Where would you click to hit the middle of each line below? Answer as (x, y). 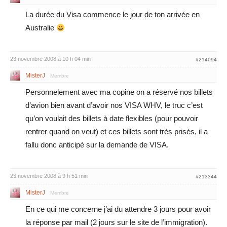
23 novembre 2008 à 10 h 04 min (50, 59)
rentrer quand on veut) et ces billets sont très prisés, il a (117, 131)
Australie (41, 28)
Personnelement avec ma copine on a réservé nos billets (119, 92)
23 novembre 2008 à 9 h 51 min (49, 176)
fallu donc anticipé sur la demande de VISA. (97, 145)
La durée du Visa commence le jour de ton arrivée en (112, 14)
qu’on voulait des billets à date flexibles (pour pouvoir (112, 118)
